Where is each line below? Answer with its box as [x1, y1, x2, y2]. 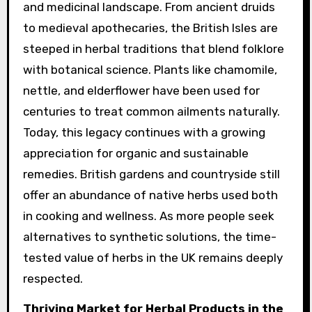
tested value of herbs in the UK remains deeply [22, 251, 283, 265]
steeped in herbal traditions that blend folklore [22, 42, 284, 56]
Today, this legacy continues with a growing [22, 125, 265, 139]
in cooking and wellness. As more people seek [22, 209, 274, 223]
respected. [22, 272, 83, 286]
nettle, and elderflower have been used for [22, 84, 260, 97]
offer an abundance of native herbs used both [22, 188, 278, 202]
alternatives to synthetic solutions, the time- [22, 230, 276, 244]
